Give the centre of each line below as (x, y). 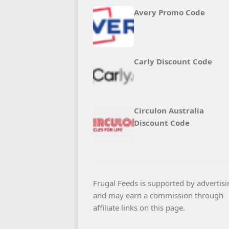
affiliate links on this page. (139, 208)
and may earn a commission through (158, 195)
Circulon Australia (169, 110)
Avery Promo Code (169, 12)
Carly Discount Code (173, 61)
